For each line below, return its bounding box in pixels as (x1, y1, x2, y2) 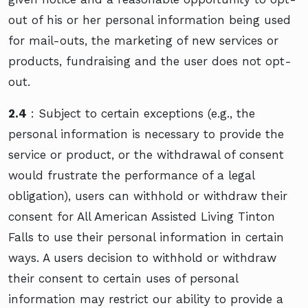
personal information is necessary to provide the (8, 126, 284, 141)
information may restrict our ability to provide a (8, 291, 283, 306)
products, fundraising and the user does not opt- (8, 54, 291, 68)
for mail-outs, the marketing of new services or (8, 33, 278, 47)
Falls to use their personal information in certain (8, 230, 284, 244)
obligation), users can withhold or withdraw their (8, 188, 287, 203)
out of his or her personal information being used (8, 12, 291, 27)
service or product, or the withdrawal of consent (8, 147, 284, 162)
